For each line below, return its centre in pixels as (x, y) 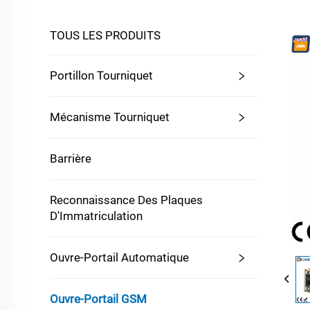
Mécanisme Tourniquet (110, 117)
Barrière (71, 158)
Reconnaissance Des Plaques (126, 200)
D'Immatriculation (96, 216)
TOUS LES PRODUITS (105, 35)
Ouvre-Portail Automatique (119, 257)
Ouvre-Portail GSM (98, 299)
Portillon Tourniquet (101, 75)
